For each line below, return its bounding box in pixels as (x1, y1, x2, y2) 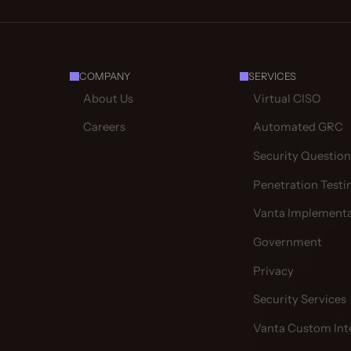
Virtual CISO (252, 91, 321, 106)
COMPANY (78, 71, 131, 83)
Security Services (252, 292, 346, 307)
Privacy (252, 263, 294, 278)
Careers (83, 120, 126, 135)
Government (252, 234, 322, 249)
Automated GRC (252, 120, 343, 135)
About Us (83, 91, 134, 106)
